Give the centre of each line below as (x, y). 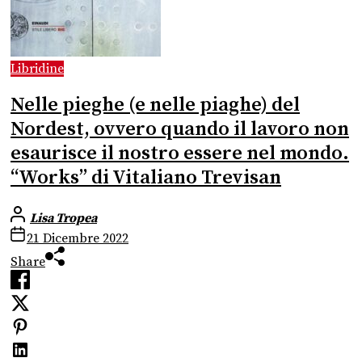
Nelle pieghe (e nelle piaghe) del (155, 105)
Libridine (37, 69)
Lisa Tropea (63, 218)
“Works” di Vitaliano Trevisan (146, 177)
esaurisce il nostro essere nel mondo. (180, 153)
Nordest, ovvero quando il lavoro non (180, 129)
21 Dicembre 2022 (78, 238)
